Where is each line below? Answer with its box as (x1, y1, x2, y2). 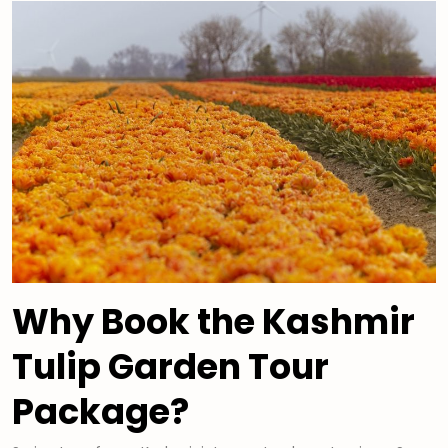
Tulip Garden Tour (12, 342, 329, 392)
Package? (12, 387, 189, 437)
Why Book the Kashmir (12, 297, 415, 347)
